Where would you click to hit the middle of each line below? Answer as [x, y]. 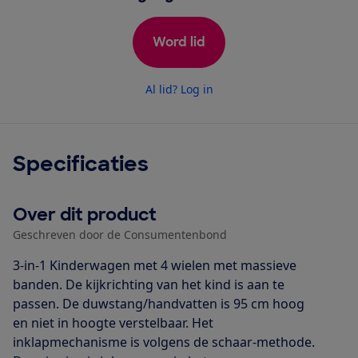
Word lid [179, 42]
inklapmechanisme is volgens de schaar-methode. [164, 342]
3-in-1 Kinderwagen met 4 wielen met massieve [155, 265]
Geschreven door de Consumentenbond [120, 234]
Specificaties [81, 163]
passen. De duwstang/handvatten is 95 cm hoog [159, 303]
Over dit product [85, 214]
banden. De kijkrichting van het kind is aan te [149, 284]
